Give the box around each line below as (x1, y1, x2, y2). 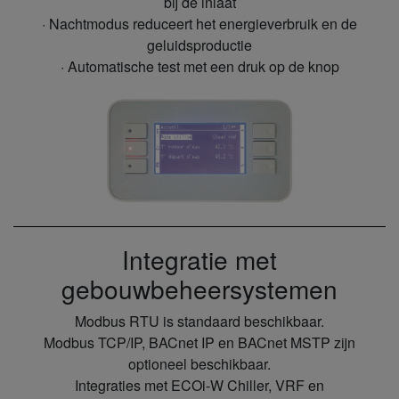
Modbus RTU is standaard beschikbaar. (75, 310, 324, 331)
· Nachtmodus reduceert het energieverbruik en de (42, 13, 357, 35)
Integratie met (122, 240, 277, 277)
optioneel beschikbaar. (128, 353, 271, 374)
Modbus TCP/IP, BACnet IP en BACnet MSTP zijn (44, 331, 355, 353)
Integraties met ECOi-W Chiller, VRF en (75, 374, 324, 395)
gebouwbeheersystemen (61, 270, 338, 306)
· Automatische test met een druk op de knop (60, 56, 339, 77)
